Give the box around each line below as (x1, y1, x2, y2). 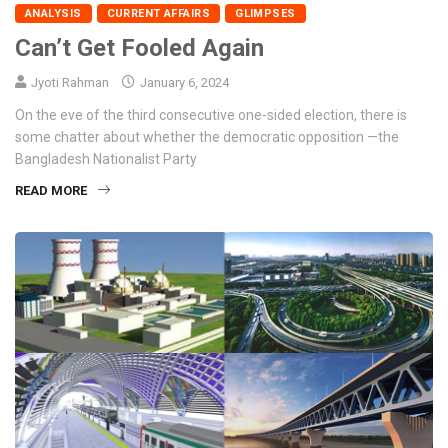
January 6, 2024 (137, 74, 229, 90)
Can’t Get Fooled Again (15, 33, 264, 62)
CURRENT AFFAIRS (106, 6, 211, 20)
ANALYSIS (25, 6, 82, 20)
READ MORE (15, 182, 87, 198)
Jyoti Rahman (31, 74, 109, 90)
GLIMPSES (235, 6, 296, 20)
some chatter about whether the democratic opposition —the (15, 128, 399, 145)
